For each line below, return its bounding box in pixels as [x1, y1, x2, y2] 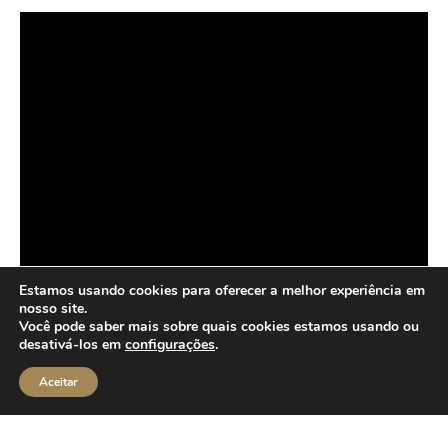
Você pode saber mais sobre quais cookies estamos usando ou [19, 317, 419, 336]
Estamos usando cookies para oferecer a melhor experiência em [19, 281, 425, 300]
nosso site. [19, 299, 87, 318]
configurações [125, 335, 215, 354]
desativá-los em [19, 335, 125, 354]
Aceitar [39, 374, 78, 390]
